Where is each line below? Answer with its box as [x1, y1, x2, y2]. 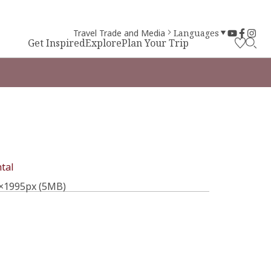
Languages [174, 27, 219, 39]
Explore [85, 36, 122, 50]
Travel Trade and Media [73, 27, 165, 39]
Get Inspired [28, 36, 85, 50]
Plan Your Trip [122, 36, 189, 50]
